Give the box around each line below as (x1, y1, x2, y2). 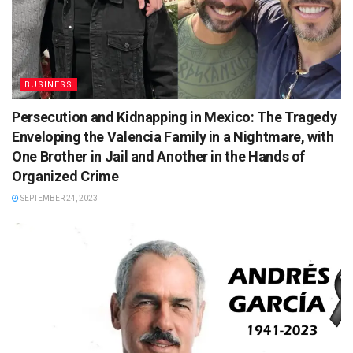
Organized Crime (12, 167, 119, 184)
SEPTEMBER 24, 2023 (19, 193, 98, 203)
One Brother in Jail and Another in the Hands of (12, 147, 306, 165)
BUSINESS (24, 79, 72, 90)
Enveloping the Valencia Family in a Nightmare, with (12, 128, 334, 145)
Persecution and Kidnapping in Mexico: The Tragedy (12, 108, 337, 125)
